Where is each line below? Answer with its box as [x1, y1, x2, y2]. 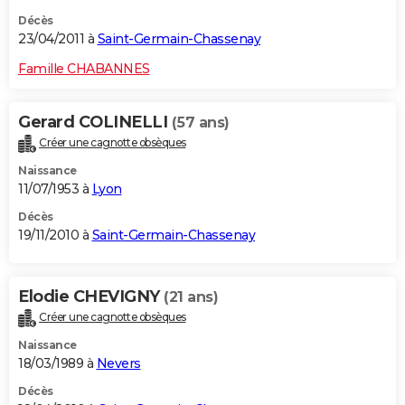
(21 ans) [164, 287, 218, 306]
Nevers [96, 354, 141, 372]
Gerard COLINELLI [18, 111, 172, 132]
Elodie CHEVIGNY [18, 286, 164, 306]
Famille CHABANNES [18, 60, 150, 77]
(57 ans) [171, 113, 230, 131]
